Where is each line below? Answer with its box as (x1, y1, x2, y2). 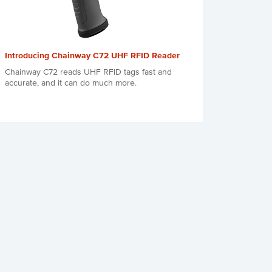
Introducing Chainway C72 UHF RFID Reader (4, 52, 180, 61)
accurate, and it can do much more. (4, 79, 137, 88)
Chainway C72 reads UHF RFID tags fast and (4, 68, 172, 77)
